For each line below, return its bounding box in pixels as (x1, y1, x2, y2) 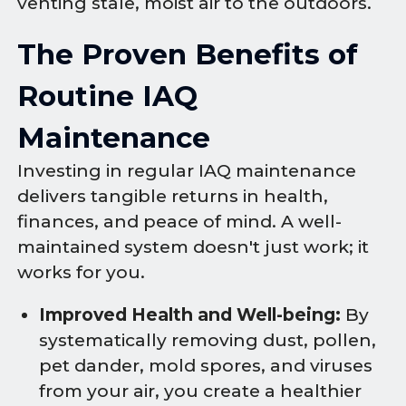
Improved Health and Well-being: (39, 304, 341, 325)
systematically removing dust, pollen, (39, 329, 376, 351)
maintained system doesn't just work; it (17, 236, 370, 257)
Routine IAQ (17, 78, 198, 113)
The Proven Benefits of (17, 36, 359, 72)
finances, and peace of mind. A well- (17, 210, 343, 232)
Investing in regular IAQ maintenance (17, 159, 357, 181)
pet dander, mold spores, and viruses (39, 354, 372, 376)
